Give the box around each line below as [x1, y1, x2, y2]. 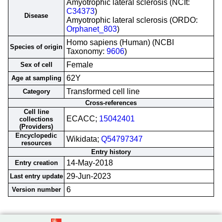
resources [21, 139, 52, 147]
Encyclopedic [15, 132, 57, 139]
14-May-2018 [66, 159, 113, 167]
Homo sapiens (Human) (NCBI [66, 38, 174, 47]
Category [22, 88, 50, 95]
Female [66, 60, 93, 69]
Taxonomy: [66, 47, 107, 55]
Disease [24, 12, 48, 19]
